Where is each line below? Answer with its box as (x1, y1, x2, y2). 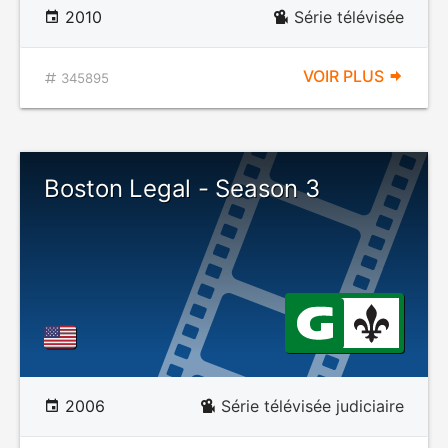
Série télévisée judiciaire (221, 396, 404, 416)
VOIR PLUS (303, 66, 388, 86)
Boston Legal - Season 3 (44, 174, 320, 203)
